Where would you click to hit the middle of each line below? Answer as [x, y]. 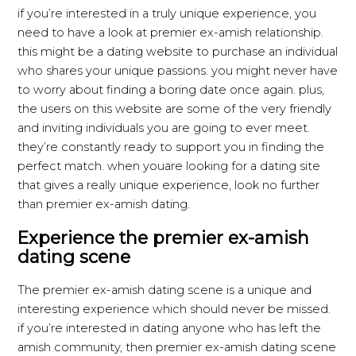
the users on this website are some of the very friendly [175, 108]
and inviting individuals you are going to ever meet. [164, 128]
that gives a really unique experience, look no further [169, 185]
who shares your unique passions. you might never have [178, 70]
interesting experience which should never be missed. [174, 310]
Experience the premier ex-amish [164, 238]
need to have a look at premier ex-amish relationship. [171, 32]
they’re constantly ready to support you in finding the [171, 147]
